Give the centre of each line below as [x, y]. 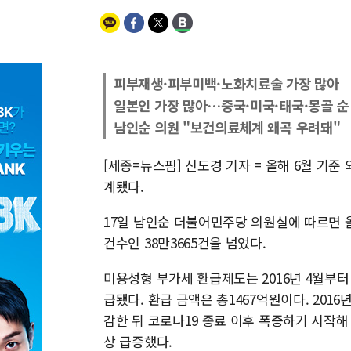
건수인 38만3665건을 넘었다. [185, 242]
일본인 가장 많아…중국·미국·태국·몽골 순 [232, 105]
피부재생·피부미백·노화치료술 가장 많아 [226, 83]
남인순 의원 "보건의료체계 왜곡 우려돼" [227, 127]
